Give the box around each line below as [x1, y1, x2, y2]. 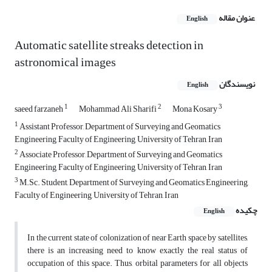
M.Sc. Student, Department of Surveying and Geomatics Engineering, [18, 174, 248, 191]
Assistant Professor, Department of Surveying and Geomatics [18, 118, 220, 135]
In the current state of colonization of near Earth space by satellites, [27, 229, 248, 246]
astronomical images [15, 50, 116, 75]
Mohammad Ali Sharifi [79, 101, 158, 118]
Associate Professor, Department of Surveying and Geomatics [18, 146, 222, 163]
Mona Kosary [172, 101, 219, 118]
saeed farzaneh [15, 101, 64, 118]
